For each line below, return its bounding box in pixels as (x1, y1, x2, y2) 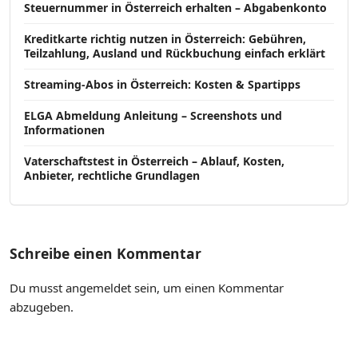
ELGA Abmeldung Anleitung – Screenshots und (24, 108, 282, 123)
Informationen (24, 122, 105, 137)
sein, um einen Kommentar (131, 280, 284, 296)
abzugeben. (10, 299, 74, 316)
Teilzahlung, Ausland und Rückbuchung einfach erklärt (24, 46, 325, 61)
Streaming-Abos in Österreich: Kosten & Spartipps (24, 77, 300, 92)
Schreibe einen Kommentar (10, 243, 201, 263)
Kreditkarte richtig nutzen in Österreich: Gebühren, (24, 31, 306, 46)
